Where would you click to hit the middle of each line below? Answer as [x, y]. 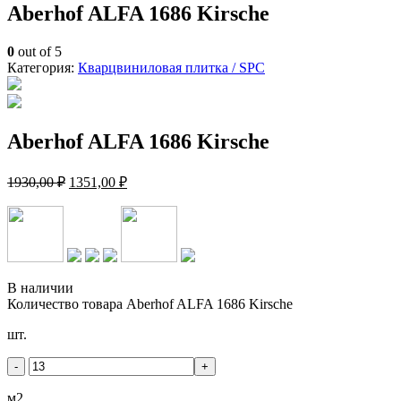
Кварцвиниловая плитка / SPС [171, 67]
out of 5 [38, 51]
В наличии [40, 287]
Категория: [43, 67]
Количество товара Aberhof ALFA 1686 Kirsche [150, 303]
